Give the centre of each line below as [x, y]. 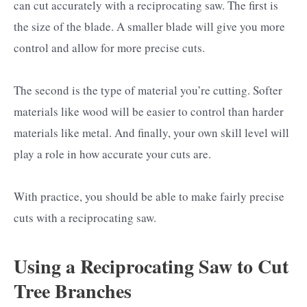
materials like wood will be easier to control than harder [149, 111]
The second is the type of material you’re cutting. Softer [148, 90]
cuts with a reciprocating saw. [85, 217]
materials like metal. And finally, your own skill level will [151, 132]
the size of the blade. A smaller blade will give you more [149, 26]
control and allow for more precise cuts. [109, 47]
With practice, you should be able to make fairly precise [149, 196]
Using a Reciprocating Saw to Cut [151, 267]
